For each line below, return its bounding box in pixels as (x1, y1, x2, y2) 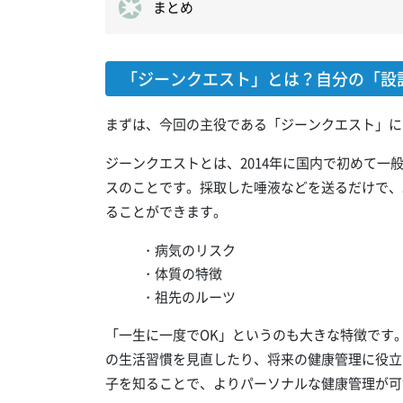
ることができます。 (105, 201, 227, 222)
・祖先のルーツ (141, 287, 236, 308)
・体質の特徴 (141, 264, 222, 284)
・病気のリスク (141, 240, 236, 261)
